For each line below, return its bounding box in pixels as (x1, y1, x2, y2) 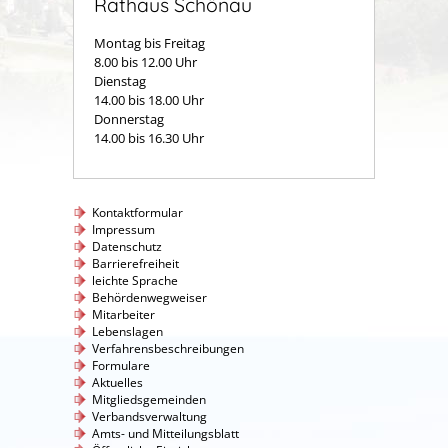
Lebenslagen (92, 323, 163, 341)
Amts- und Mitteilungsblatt (92, 425, 239, 443)
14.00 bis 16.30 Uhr (94, 129, 210, 148)
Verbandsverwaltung (92, 408, 207, 426)
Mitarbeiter (92, 306, 155, 324)
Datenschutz (92, 238, 162, 256)
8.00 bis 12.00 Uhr (94, 53, 197, 72)
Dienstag (94, 72, 206, 91)
